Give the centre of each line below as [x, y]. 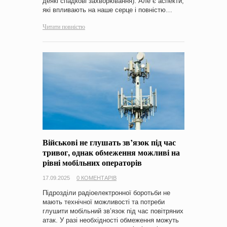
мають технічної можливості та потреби [104, 202]
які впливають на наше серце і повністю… [107, 10]
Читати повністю [64, 26]
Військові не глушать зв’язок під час [109, 142]
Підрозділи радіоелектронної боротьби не [106, 193]
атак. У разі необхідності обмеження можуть [111, 220]
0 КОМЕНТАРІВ [97, 178]
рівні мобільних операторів [92, 162]
